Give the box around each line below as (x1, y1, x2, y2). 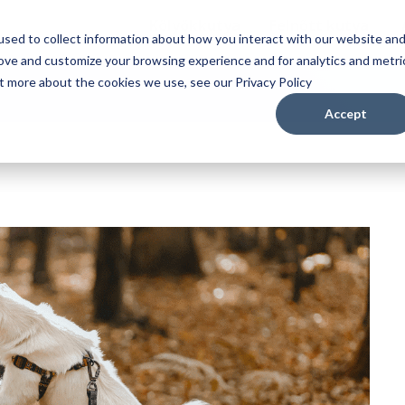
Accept (324, 105, 367, 121)
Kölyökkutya (149, 15, 241, 35)
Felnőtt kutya (269, 15, 370, 35)
